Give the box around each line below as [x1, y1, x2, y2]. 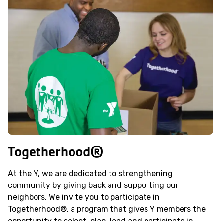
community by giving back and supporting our [8, 180, 179, 190]
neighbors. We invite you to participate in [8, 192, 160, 202]
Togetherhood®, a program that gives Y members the [8, 204, 206, 214]
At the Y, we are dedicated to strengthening [8, 168, 173, 178]
